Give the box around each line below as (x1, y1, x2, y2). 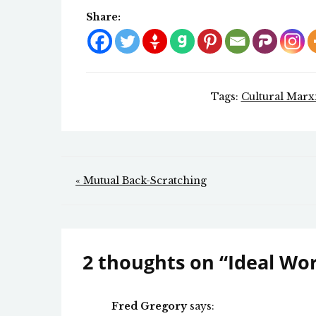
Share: (86, 11, 121, 24)
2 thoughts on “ (83, 249, 228, 276)
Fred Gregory (111, 299, 187, 312)
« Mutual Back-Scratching (75, 174, 207, 188)
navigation (75, 194, 176, 221)
